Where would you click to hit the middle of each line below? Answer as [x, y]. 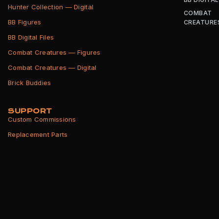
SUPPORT [30, 111]
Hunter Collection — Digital [51, 7]
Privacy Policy [30, 195]
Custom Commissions [42, 120]
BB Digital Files [31, 37]
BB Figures [25, 22]
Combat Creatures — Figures [54, 53]
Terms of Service [35, 180]
